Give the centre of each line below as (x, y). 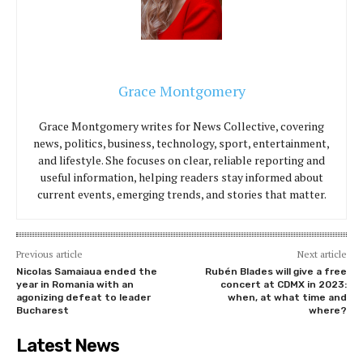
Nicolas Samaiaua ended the (87, 271)
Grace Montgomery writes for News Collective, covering (181, 126)
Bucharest (43, 310)
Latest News (68, 345)
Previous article (49, 254)
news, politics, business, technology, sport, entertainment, (181, 143)
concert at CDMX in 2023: (283, 284)
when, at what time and (287, 297)
